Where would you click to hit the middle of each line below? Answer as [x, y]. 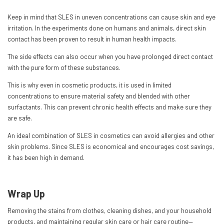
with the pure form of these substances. [65, 67]
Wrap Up [26, 193]
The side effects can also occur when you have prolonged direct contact [110, 56]
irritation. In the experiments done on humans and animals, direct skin [107, 28]
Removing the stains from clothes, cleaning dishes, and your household [109, 210]
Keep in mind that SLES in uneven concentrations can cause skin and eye [111, 17]
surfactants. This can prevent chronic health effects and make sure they [109, 107]
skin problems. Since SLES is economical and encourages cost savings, [111, 146]
